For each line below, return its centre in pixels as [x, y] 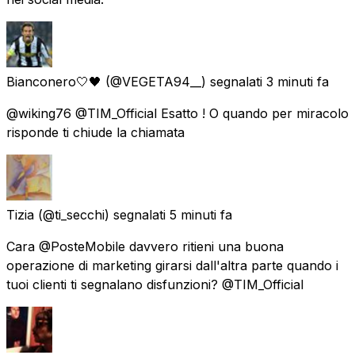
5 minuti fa [201, 214]
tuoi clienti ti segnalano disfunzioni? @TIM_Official [155, 284]
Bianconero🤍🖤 [54, 81]
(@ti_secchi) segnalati [102, 214]
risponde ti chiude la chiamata [95, 132]
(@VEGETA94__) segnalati [184, 81]
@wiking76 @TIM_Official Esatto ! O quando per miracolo [177, 113]
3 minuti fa [298, 81]
